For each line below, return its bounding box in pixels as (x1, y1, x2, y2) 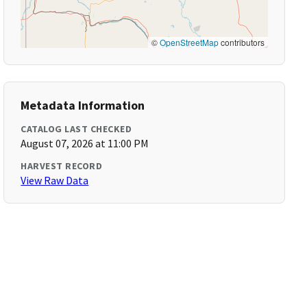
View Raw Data (21, 173, 89, 187)
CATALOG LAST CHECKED (21, 123, 132, 135)
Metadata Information (21, 97, 145, 113)
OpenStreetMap (159, 36, 219, 48)
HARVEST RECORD (21, 160, 103, 172)
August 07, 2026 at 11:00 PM (21, 136, 149, 150)
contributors (218, 36, 265, 48)
